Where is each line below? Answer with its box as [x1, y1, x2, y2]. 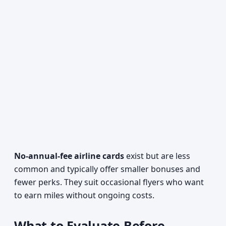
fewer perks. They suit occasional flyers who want [14, 177, 204, 188]
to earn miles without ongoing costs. [14, 190, 154, 201]
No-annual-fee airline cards [14, 150, 124, 161]
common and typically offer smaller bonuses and [14, 163, 200, 175]
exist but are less [124, 150, 190, 161]
